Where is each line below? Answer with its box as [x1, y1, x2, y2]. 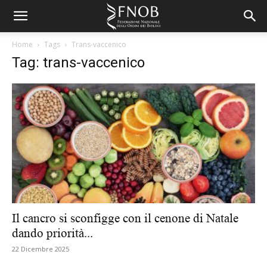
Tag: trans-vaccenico [12, 54, 145, 71]
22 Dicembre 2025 [12, 244, 69, 254]
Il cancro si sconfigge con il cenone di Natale [12, 211, 238, 226]
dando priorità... [12, 226, 93, 241]
